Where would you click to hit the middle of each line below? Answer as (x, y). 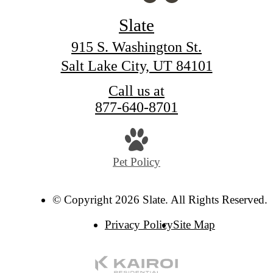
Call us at (136, 90)
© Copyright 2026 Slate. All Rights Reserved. (160, 199)
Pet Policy (136, 162)
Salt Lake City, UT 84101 (136, 66)
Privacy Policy (139, 224)
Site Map (194, 224)
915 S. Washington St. (136, 47)
